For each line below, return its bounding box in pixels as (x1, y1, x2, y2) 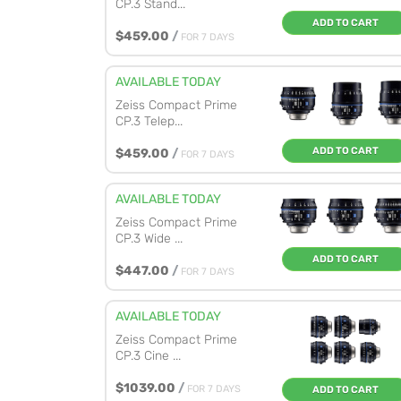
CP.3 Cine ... (115, 348, 181, 364)
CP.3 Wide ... (115, 231, 183, 247)
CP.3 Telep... (115, 114, 183, 129)
